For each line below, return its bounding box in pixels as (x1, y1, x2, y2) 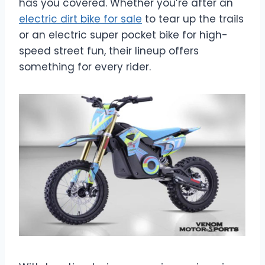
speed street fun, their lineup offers (19, 44, 199, 59)
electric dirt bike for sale (19, 12, 142, 27)
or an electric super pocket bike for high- (19, 28, 228, 43)
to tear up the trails (142, 12, 244, 27)
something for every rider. (19, 60, 151, 75)
